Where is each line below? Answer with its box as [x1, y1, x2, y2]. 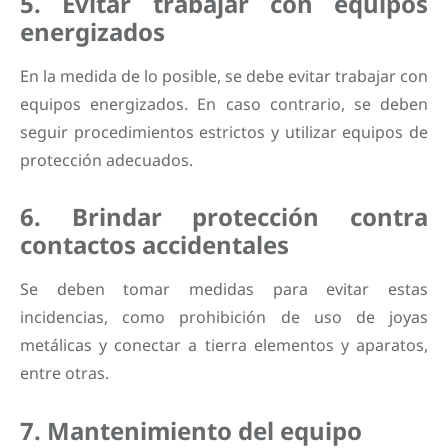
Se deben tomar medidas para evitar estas [20, 278, 428, 301]
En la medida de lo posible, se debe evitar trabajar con [20, 64, 428, 87]
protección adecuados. [20, 148, 193, 171]
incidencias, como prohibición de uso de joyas [20, 306, 428, 329]
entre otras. [20, 362, 109, 385]
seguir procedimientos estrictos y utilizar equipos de [20, 120, 428, 143]
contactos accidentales [20, 228, 289, 262]
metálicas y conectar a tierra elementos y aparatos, [20, 334, 428, 357]
